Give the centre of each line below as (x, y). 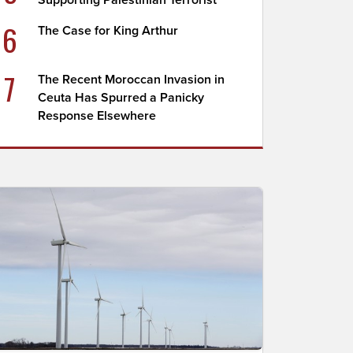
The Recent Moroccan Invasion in (132, 80)
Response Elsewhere (97, 116)
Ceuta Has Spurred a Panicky (121, 98)
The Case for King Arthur (108, 31)
